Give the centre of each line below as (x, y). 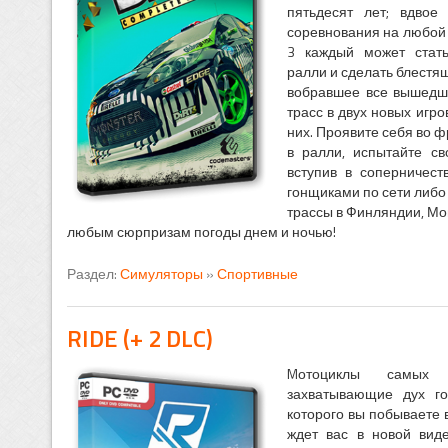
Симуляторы (161, 274)
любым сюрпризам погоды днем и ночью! (201, 232)
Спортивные (257, 274)
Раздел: (93, 274)
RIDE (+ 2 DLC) (139, 338)
